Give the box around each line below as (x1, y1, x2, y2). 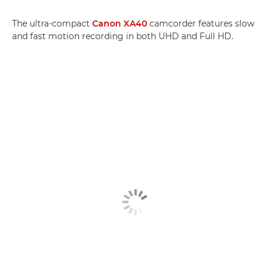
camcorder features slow (147, 17, 254, 29)
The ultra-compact (12, 17, 92, 29)
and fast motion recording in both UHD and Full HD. (12, 30, 233, 42)
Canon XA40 (92, 17, 147, 29)
